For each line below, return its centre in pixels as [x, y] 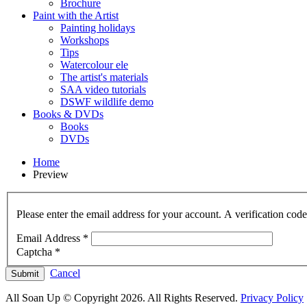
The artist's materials [104, 77]
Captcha [34, 251]
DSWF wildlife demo [107, 102]
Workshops [85, 40]
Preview [51, 174]
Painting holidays [98, 28]
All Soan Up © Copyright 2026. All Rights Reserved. [123, 297]
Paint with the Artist [76, 15]
